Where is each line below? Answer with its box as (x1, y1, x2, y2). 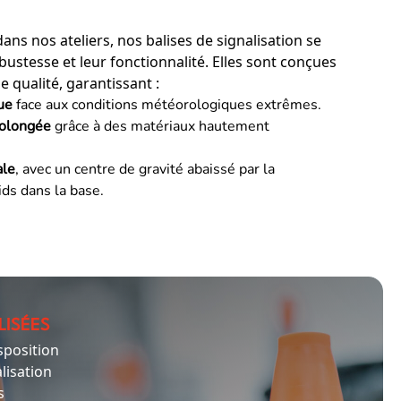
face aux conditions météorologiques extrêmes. (13, 95, 321, 115)
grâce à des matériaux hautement (51, 116, 269, 136)
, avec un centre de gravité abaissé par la (15, 159, 275, 179)
